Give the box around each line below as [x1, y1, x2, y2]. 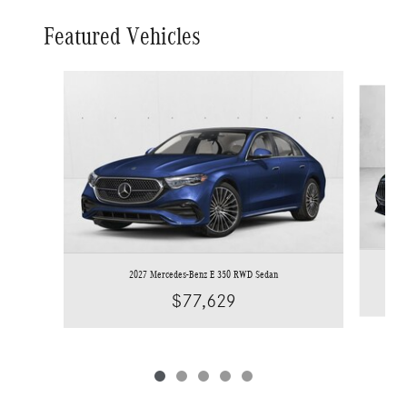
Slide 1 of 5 [21, 71, 80, 86]
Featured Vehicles [44, 22, 201, 50]
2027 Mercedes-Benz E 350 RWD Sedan [129, 267, 278, 281]
